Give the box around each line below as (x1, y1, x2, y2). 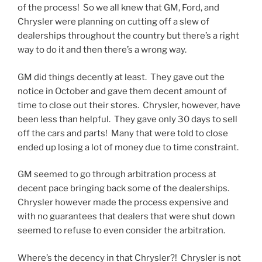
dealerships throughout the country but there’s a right (18, 30, 239, 42)
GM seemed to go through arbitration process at (18, 169, 216, 180)
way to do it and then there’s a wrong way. (18, 44, 187, 56)
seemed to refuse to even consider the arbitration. (18, 225, 225, 236)
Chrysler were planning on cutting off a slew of (18, 16, 209, 27)
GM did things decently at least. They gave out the (18, 71, 225, 82)
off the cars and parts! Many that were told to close (18, 127, 228, 139)
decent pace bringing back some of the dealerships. (18, 183, 231, 194)
